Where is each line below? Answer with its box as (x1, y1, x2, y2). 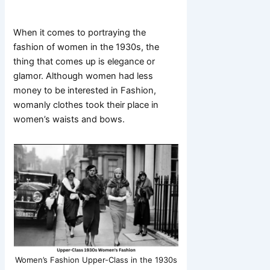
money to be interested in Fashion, (13, 84, 157, 96)
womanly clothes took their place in (13, 99, 159, 110)
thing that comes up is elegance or (13, 55, 155, 67)
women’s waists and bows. (13, 113, 125, 125)
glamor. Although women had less (13, 70, 154, 81)
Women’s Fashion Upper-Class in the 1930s (14, 254, 177, 265)
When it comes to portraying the (13, 27, 146, 38)
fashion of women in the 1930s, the (13, 41, 160, 52)
